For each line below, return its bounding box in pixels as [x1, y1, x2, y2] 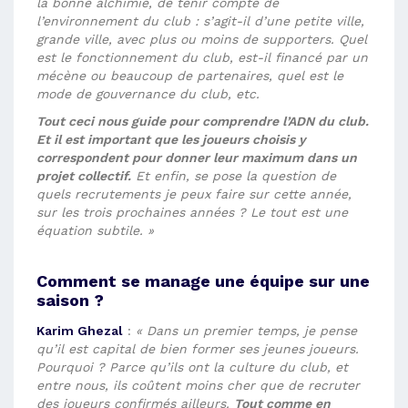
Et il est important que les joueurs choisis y [36, 132, 306, 147]
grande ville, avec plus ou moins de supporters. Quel [36, 32, 367, 46]
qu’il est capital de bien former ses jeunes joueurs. [36, 342, 359, 356]
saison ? [36, 291, 104, 310]
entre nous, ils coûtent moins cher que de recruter [36, 378, 360, 393]
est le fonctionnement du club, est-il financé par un [36, 50, 368, 65]
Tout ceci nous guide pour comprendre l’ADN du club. [36, 114, 369, 128]
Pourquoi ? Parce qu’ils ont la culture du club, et [36, 360, 348, 374]
